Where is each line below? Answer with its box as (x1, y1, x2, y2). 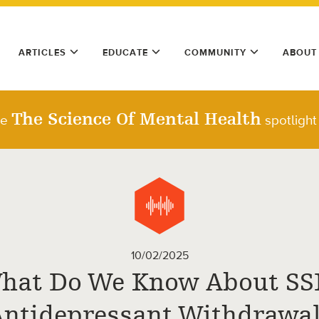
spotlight (261, 113, 317, 128)
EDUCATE (103, 47, 148, 58)
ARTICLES (19, 47, 66, 58)
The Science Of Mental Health (11, 109, 261, 130)
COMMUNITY (184, 47, 246, 58)
